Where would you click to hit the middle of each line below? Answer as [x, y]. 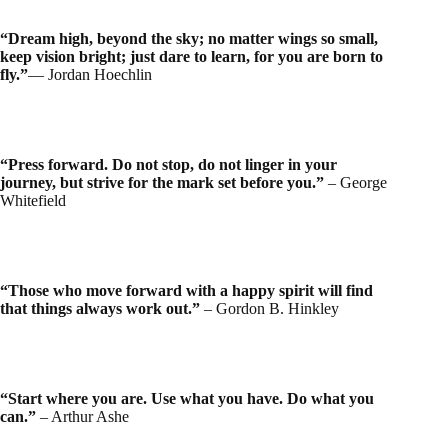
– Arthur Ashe [82, 417]
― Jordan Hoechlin [90, 75]
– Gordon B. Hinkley [271, 309]
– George [357, 183]
